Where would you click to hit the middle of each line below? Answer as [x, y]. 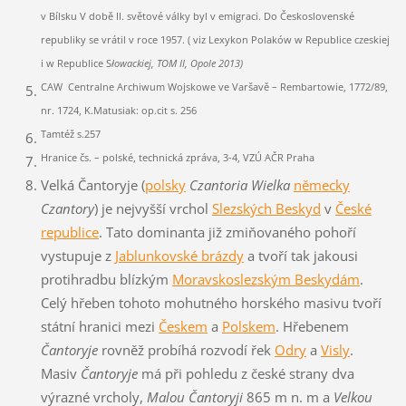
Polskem [248, 326]
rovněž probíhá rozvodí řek [186, 349]
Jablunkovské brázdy [179, 255]
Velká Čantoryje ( [92, 184]
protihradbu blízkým [106, 279]
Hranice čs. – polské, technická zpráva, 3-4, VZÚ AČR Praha [177, 158]
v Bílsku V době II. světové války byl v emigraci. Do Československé [197, 16]
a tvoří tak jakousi [300, 255]
